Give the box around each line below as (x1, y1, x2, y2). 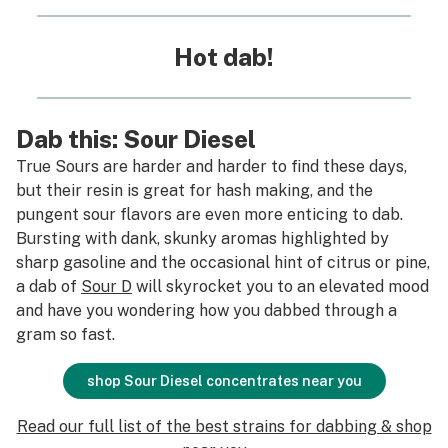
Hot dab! (174, 43, 274, 71)
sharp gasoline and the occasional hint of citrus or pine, (16, 253, 430, 272)
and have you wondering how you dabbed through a (16, 301, 397, 320)
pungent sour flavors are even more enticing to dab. (16, 205, 403, 224)
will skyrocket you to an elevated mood (132, 277, 429, 296)
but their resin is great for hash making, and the (16, 181, 373, 200)
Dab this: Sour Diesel (16, 125, 256, 153)
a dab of (16, 277, 81, 296)
